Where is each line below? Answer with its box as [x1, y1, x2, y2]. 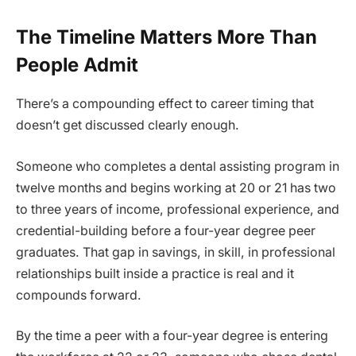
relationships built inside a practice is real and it [16, 265, 294, 281]
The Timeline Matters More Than [16, 25, 317, 49]
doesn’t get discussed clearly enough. [16, 118, 239, 133]
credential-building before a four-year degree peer [16, 222, 315, 238]
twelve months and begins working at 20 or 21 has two [16, 180, 336, 195]
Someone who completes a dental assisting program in [16, 158, 339, 174]
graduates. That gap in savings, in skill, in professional [16, 244, 335, 260]
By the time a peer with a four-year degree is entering [16, 328, 328, 344]
